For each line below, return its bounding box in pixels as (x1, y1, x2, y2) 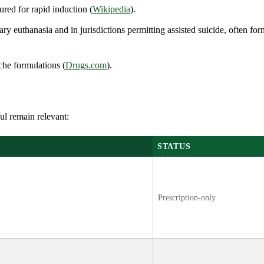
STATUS (157, 141, 191, 151)
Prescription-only (158, 193, 216, 203)
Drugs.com (65, 60, 107, 70)
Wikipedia (92, 4, 130, 15)
